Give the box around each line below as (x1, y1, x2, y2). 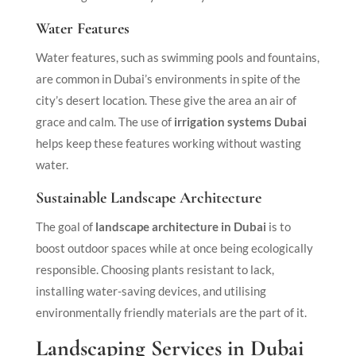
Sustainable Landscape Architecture (35, 188, 261, 207)
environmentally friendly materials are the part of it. (35, 304, 307, 319)
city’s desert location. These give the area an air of (35, 92, 296, 107)
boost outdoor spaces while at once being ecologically (35, 240, 313, 255)
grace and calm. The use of (35, 114, 174, 129)
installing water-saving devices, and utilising (35, 283, 266, 298)
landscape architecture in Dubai (92, 219, 266, 234)
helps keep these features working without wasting (35, 135, 301, 150)
